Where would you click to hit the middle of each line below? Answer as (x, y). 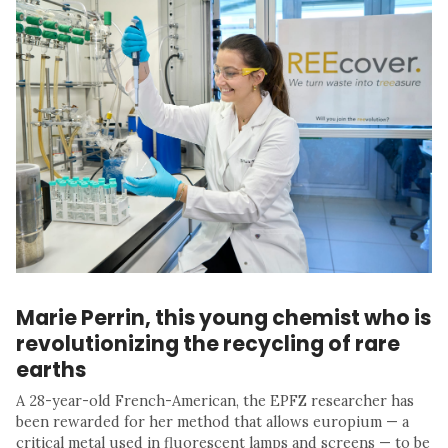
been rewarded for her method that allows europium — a (212, 421)
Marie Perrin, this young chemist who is (223, 317)
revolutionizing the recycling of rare (208, 343)
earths (51, 369)
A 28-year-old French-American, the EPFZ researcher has (215, 400)
